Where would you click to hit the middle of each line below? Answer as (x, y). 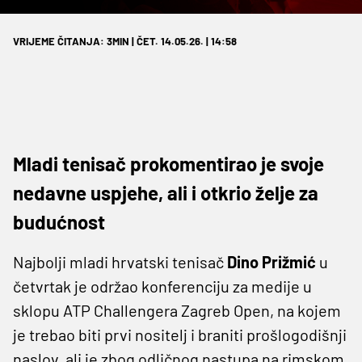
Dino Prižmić (271, 261)
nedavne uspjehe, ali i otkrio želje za (166, 192)
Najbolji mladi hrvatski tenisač (118, 261)
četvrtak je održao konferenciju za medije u (162, 286)
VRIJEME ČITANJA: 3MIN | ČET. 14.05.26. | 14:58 (125, 41)
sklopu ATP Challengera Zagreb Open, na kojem (177, 310)
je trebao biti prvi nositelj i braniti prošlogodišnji (180, 334)
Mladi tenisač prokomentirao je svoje (168, 163)
